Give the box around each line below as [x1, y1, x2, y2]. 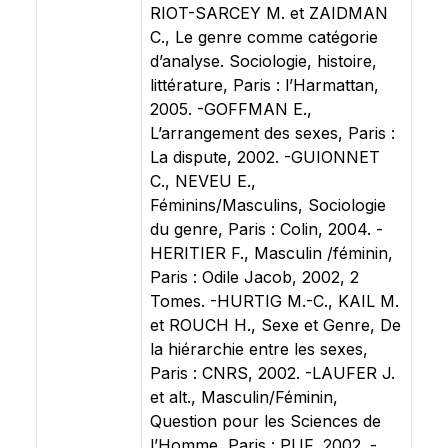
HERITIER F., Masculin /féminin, [150, 243, 393, 263]
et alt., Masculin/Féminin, [150, 387, 338, 407]
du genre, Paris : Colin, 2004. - [150, 219, 383, 239]
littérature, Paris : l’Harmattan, [150, 75, 379, 95]
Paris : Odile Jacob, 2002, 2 [150, 267, 359, 287]
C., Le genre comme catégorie [150, 27, 378, 47]
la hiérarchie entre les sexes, [150, 339, 368, 359]
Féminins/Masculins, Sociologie [150, 195, 386, 215]
